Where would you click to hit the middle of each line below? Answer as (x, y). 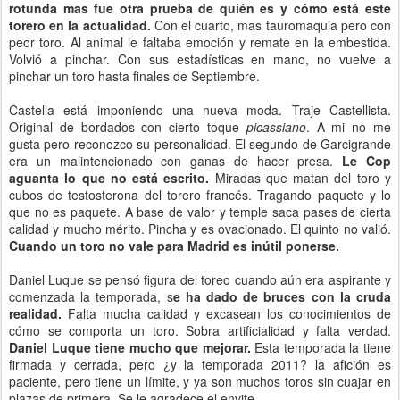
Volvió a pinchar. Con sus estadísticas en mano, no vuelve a (200, 59)
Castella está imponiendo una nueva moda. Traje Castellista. (200, 110)
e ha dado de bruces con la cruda (282, 296)
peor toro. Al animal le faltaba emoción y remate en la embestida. (200, 42)
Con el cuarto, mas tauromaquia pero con (271, 25)
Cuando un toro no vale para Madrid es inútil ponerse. (174, 246)
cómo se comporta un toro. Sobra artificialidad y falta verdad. (200, 330)
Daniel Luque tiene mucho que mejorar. (130, 347)
